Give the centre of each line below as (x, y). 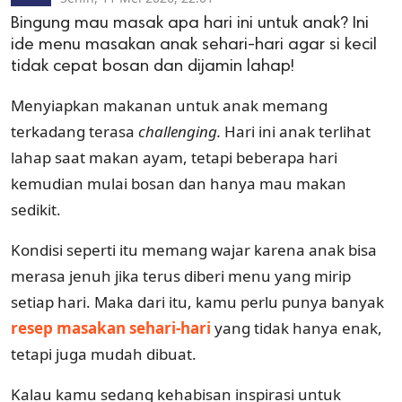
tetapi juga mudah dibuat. (104, 354)
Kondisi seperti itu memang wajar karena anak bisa (194, 249)
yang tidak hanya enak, (297, 328)
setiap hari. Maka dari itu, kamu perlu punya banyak (197, 301)
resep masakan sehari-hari (111, 328)
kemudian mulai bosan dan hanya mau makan (179, 183)
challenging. (181, 131)
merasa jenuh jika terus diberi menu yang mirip (181, 275)
